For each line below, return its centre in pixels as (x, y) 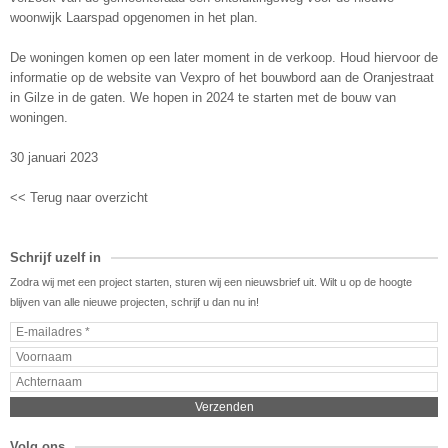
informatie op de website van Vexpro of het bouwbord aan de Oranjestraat (222, 77)
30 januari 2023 (54, 157)
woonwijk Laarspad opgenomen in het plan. (134, 17)
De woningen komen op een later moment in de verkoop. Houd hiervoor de (224, 57)
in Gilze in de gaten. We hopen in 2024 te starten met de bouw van (203, 97)
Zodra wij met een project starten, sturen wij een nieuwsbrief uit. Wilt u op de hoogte (211, 281)
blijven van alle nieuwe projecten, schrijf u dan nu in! (134, 301)
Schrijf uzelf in (55, 257)
